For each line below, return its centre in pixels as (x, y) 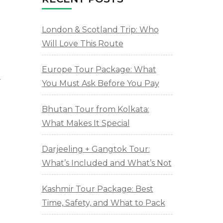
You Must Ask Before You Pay (100, 84)
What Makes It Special (86, 123)
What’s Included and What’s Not (107, 163)
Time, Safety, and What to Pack (103, 203)
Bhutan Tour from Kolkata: (95, 110)
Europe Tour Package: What (99, 70)
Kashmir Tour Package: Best (97, 189)
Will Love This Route (82, 44)
